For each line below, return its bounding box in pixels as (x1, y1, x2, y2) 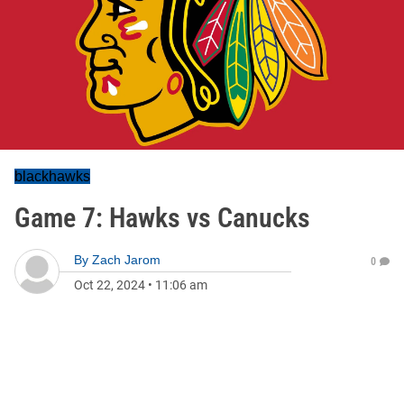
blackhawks (14, 169, 90, 184)
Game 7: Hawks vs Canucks (14, 202, 310, 234)
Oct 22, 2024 (74, 278, 145, 292)
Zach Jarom (92, 252, 161, 267)
